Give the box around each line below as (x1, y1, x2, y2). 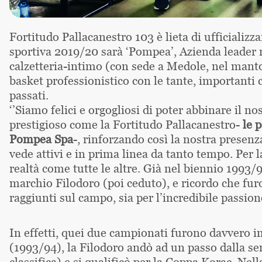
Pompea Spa (9, 130, 73, 147)
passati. (9, 87, 49, 103)
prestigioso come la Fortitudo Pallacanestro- (9, 116, 243, 132)
